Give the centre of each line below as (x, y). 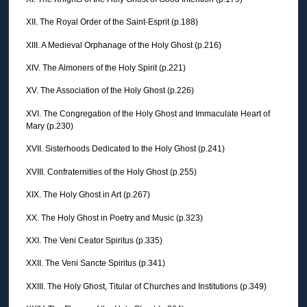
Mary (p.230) (50, 126)
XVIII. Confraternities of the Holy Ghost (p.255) (111, 172)
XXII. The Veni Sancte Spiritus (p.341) (96, 263)
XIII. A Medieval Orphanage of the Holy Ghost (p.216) (124, 45)
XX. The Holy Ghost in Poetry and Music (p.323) (114, 218)
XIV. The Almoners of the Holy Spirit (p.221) (106, 68)
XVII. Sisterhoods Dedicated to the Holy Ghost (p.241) (125, 149)
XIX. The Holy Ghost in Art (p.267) (88, 195)
